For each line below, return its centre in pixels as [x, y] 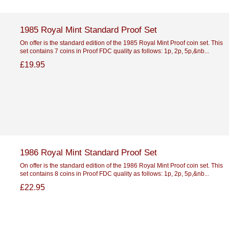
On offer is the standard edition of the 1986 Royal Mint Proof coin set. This [121, 165]
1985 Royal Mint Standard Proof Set [88, 29]
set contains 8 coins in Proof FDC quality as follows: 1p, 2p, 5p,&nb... [114, 173]
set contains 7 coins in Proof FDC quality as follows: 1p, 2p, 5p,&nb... [114, 51]
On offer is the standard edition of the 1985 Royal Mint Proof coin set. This [121, 42]
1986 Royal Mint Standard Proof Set [88, 152]
